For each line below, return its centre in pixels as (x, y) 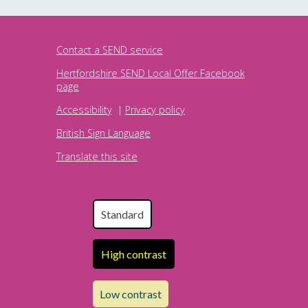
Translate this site (97, 156)
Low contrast (130, 294)
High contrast (133, 254)
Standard (122, 214)
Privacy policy (155, 109)
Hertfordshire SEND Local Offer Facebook (150, 73)
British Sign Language (103, 133)
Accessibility (84, 109)
